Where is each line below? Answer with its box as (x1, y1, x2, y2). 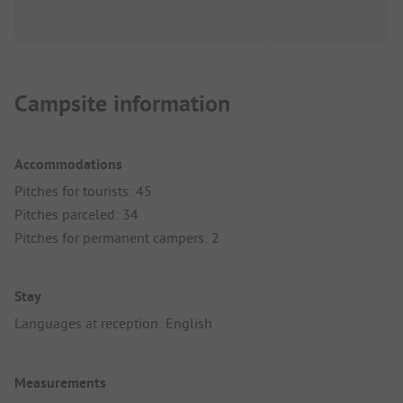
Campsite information (14, 88, 230, 120)
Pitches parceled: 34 (14, 205, 139, 224)
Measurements (14, 372, 106, 392)
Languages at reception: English (14, 314, 212, 333)
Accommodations (14, 155, 122, 175)
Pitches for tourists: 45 (14, 182, 152, 201)
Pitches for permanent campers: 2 (14, 228, 219, 247)
